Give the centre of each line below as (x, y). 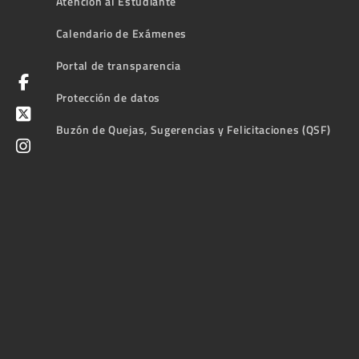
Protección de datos (108, 97)
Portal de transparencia (118, 65)
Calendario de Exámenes (121, 33)
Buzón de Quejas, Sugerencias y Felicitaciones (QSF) (193, 129)
